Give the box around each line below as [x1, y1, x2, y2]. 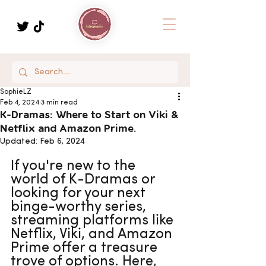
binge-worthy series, [11, 200, 150, 214]
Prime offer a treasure [11, 241, 161, 255]
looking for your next [11, 186, 149, 201]
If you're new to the [11, 159, 139, 173]
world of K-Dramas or [11, 173, 159, 187]
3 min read [41, 99, 78, 106]
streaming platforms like [11, 214, 177, 228]
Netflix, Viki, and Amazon [11, 227, 176, 242]
